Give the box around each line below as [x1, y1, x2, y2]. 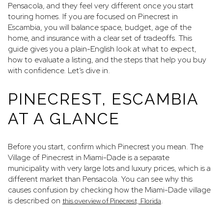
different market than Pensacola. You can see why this [8, 174, 192, 185]
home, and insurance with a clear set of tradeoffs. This [8, 33, 192, 43]
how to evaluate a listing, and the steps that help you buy [8, 55, 206, 65]
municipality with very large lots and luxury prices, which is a [8, 163, 211, 174]
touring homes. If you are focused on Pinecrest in [8, 11, 178, 22]
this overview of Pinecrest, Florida [62, 196, 161, 206]
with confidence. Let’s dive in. [8, 65, 110, 76]
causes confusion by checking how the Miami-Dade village [8, 185, 211, 195]
